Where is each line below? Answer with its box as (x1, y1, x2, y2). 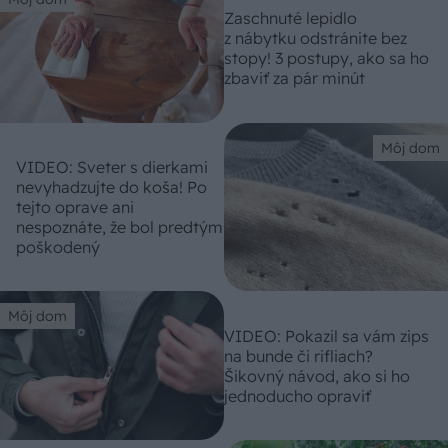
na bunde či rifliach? (224, 345, 373, 366)
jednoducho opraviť (224, 385, 371, 406)
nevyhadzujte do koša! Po (16, 176, 207, 197)
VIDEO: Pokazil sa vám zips (224, 325, 429, 346)
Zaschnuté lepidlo (224, 8, 357, 29)
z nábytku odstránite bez (224, 28, 407, 49)
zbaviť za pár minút (224, 68, 365, 89)
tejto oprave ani (16, 196, 134, 217)
